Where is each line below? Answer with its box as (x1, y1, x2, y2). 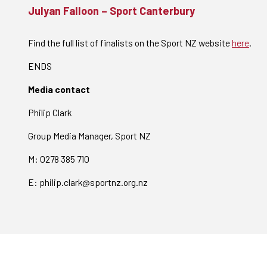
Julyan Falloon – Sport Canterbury (28, 4, 195, 17)
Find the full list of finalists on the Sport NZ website (28, 37, 232, 48)
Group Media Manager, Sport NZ (28, 130, 151, 141)
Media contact (28, 83, 94, 95)
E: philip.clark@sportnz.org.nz (28, 176, 151, 188)
